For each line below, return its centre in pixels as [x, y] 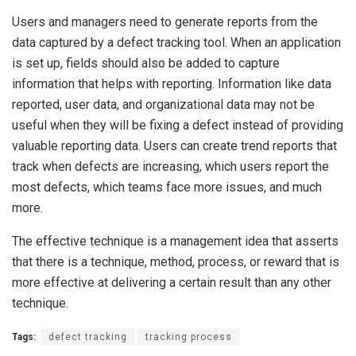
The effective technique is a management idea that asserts [175, 241]
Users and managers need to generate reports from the [165, 22]
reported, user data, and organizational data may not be [163, 104]
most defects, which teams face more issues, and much [167, 187]
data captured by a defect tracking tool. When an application [176, 43]
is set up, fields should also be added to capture [146, 63]
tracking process [189, 337]
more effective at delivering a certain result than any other [172, 282]
